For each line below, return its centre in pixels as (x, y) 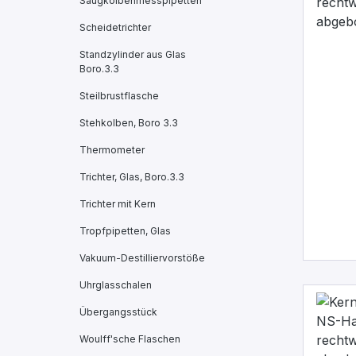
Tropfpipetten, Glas (125, 231)
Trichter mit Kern (118, 204)
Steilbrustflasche (119, 96)
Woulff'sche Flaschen (130, 339)
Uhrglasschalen (116, 285)
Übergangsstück (118, 312)
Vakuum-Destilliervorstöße (142, 258)
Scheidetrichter (115, 27)
